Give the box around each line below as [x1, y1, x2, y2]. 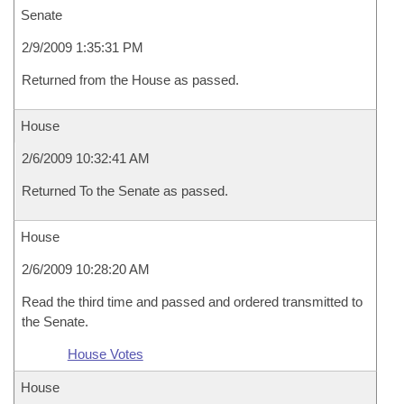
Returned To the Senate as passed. [22, 183, 228, 198]
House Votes [67, 346, 143, 362]
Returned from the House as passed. [22, 72, 239, 87]
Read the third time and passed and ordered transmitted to [22, 294, 363, 309]
